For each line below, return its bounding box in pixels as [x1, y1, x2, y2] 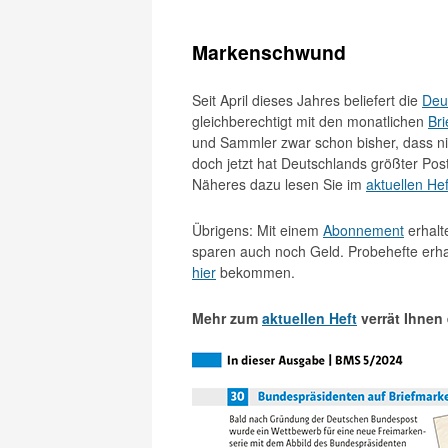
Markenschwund [192, 38, 346, 66]
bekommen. [216, 262, 295, 282]
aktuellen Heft [262, 308, 357, 328]
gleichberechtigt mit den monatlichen [192, 111, 428, 131]
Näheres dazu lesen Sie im [192, 174, 366, 194]
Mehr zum [192, 308, 262, 328]
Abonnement [323, 220, 404, 240]
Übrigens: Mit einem [192, 220, 323, 240]
